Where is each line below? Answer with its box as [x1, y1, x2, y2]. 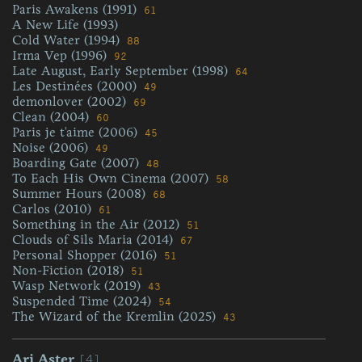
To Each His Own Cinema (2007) [12, 170, 213, 186]
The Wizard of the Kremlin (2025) [12, 309, 220, 324]
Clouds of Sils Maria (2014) [12, 232, 177, 247]
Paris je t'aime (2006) [12, 124, 141, 140]
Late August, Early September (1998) [12, 63, 232, 78]
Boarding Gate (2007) [12, 155, 143, 170]
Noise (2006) [12, 140, 92, 155]
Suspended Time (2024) [12, 293, 155, 309]
